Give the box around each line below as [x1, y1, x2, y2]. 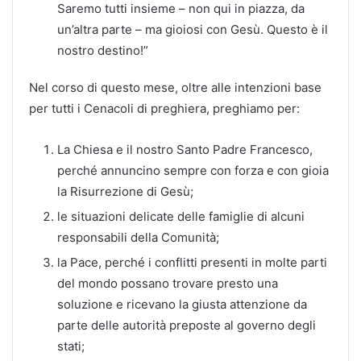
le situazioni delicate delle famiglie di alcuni [57, 208, 305, 224]
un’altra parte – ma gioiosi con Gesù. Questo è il [57, 21, 328, 37]
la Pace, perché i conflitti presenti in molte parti [57, 254, 327, 270]
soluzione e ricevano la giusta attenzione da [57, 296, 307, 312]
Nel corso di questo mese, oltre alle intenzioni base [29, 79, 322, 95]
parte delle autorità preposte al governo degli [57, 317, 316, 333]
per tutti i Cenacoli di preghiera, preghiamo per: [29, 100, 300, 116]
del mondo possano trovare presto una [57, 275, 278, 291]
